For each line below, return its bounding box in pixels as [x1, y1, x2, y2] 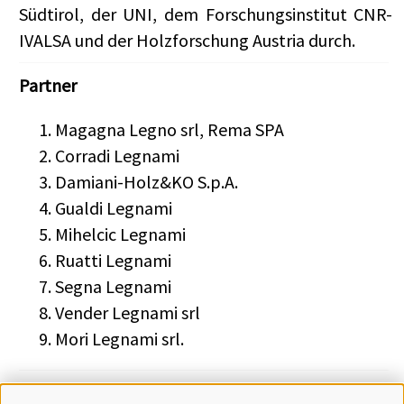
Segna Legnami [55, 275, 171, 298]
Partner [19, 74, 77, 97]
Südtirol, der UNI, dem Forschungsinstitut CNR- [19, 3, 393, 26]
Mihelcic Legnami [55, 223, 186, 246]
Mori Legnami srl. [55, 327, 184, 351]
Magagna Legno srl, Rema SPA [55, 118, 284, 142]
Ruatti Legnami [55, 249, 171, 272]
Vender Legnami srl [55, 301, 200, 325]
